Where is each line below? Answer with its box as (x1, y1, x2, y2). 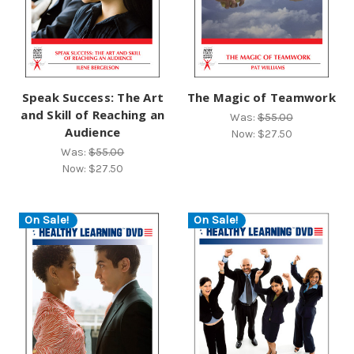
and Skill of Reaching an (21, 106, 165, 122)
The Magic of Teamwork (186, 88, 336, 105)
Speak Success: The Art (21, 88, 164, 105)
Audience (65, 123, 121, 140)
